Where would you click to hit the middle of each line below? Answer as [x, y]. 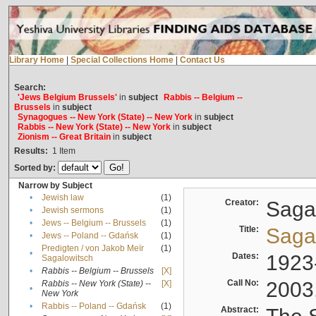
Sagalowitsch [67, 259]
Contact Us [202, 60]
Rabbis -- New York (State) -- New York [94, 127]
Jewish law [62, 198]
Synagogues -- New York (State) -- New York [105, 117]
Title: [251, 230]
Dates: [247, 256]
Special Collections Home [122, 60]
